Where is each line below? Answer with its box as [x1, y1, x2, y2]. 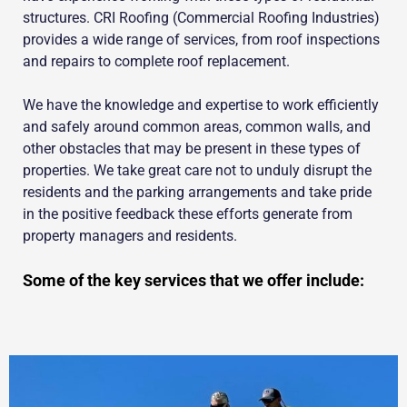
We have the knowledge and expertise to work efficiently [23, 96, 379, 114]
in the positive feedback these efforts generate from [23, 205, 352, 223]
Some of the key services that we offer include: [23, 271, 364, 291]
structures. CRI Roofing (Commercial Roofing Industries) [23, 9, 380, 27]
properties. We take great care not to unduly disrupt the [23, 162, 372, 180]
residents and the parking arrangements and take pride [23, 184, 372, 202]
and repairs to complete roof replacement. [23, 53, 290, 71]
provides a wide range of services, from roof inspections [23, 31, 380, 49]
